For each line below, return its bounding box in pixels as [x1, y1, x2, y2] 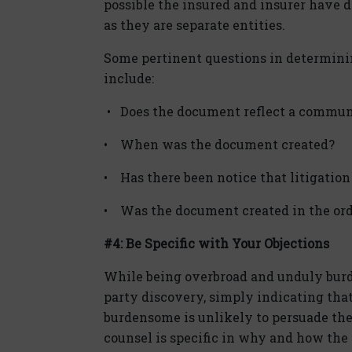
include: [104, 69, 154, 86]
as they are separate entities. [104, 16, 285, 33]
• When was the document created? [104, 135, 335, 152]
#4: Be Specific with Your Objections [104, 234, 329, 251]
